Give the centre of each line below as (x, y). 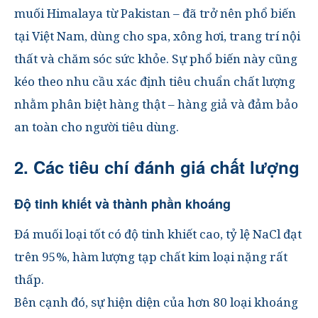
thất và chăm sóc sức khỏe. (93, 59)
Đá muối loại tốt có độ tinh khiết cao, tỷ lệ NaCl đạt (158, 234)
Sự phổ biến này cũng (235, 59)
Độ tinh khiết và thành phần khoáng (122, 204)
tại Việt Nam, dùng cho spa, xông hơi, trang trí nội (157, 36)
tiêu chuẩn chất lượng (232, 81)
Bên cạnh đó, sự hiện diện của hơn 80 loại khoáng (156, 302)
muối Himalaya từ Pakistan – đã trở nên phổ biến (155, 13)
